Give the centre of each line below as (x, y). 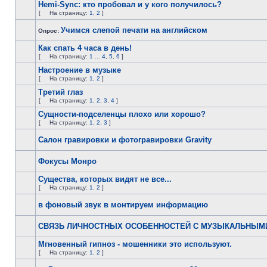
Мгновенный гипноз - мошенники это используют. (135, 244)
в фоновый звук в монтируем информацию (123, 205)
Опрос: (49, 31)
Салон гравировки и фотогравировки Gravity (125, 140)
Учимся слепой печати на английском (134, 30)
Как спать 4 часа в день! (85, 48)
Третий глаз (60, 92)
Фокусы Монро (67, 161)
